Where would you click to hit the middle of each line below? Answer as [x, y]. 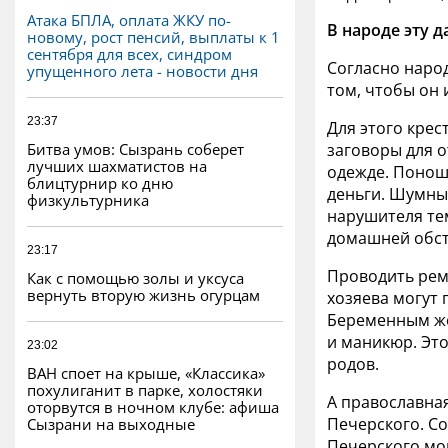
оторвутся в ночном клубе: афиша [153, 406]
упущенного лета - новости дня [142, 70]
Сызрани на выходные [111, 423]
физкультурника [88, 199]
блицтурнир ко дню [100, 182]
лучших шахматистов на [117, 165]
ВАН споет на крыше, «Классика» [146, 372]
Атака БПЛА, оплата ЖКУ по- [129, 19]
